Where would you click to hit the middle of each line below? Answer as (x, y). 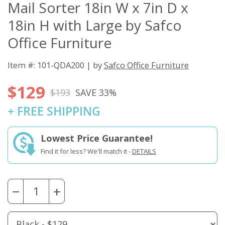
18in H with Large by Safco (95, 25)
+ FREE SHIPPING (54, 111)
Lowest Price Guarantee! (97, 138)
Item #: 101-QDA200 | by (56, 65)
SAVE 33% (96, 92)
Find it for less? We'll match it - (86, 151)
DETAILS (144, 151)
